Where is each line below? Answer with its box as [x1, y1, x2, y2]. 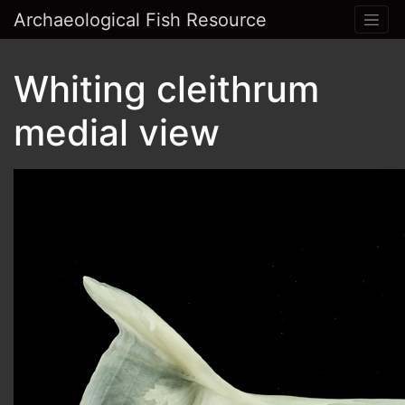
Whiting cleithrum [14, 67, 319, 112]
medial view [14, 110, 220, 155]
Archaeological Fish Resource [14, 8, 267, 31]
